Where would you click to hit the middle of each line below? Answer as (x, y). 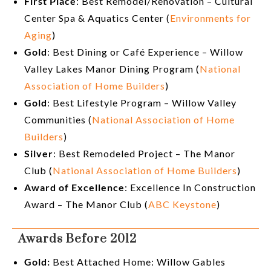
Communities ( (58, 120)
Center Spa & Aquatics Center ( (97, 18)
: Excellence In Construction (190, 188)
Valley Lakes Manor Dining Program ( (112, 69)
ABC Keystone (182, 204)
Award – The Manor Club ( (86, 204)
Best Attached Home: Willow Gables (139, 262)
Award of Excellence (74, 188)
